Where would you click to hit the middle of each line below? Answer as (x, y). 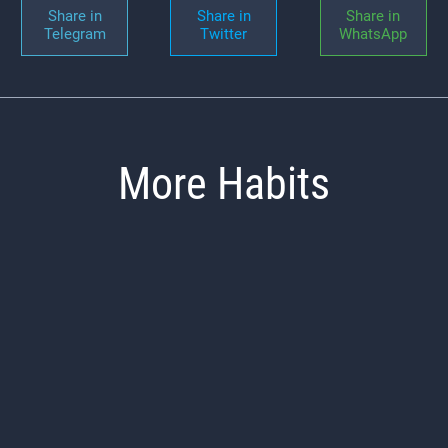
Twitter (224, 33)
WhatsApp (373, 33)
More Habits (224, 183)
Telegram (74, 33)
